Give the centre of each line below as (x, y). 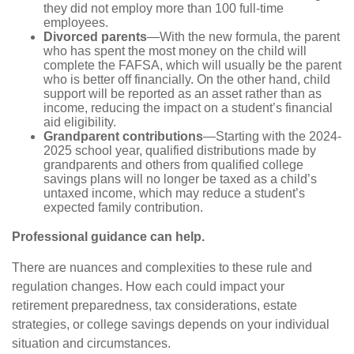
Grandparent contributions (123, 137)
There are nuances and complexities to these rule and (162, 268)
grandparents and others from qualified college (173, 165)
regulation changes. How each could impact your (148, 287)
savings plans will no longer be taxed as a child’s (180, 179)
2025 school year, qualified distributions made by (180, 151)
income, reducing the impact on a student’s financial (188, 108)
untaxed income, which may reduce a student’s (174, 194)
